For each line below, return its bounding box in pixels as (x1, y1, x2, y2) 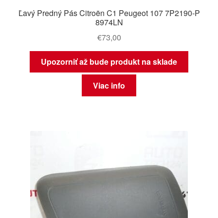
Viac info (93, 79, 125, 91)
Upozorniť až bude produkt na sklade (41, 56, 177, 68)
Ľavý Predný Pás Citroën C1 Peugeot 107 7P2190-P (18, 7, 200, 18)
